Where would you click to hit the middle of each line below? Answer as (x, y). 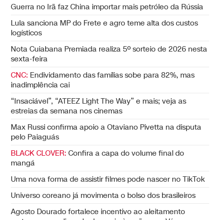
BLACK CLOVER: (39, 153)
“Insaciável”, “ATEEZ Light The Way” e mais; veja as (99, 101)
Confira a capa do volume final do (125, 153)
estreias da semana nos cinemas (67, 111)
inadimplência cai (41, 85)
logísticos (27, 33)
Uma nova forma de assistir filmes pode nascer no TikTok (108, 179)
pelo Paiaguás (35, 137)
